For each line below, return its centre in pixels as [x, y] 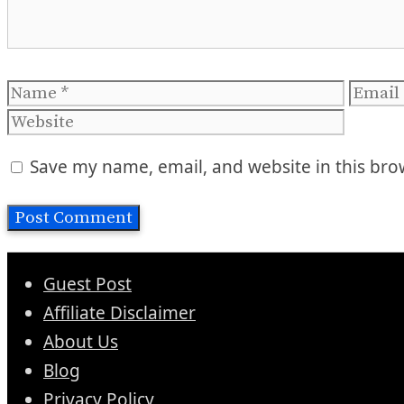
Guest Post [87, 284]
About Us [81, 341]
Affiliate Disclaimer [119, 312]
